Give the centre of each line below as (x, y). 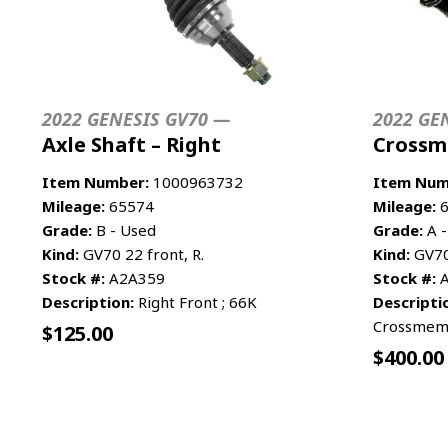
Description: (88, 301)
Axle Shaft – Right (131, 144)
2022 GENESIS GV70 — (136, 118)
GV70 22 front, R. (141, 253)
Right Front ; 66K (195, 301)
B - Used (124, 229)
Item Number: (95, 181)
